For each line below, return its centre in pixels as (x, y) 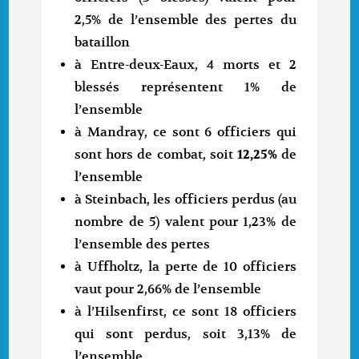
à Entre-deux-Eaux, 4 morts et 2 (186, 65)
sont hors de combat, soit (156, 155)
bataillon (103, 43)
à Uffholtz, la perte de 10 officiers (186, 267)
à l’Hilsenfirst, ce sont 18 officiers (186, 312)
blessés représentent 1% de (186, 88)
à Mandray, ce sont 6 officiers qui (186, 133)
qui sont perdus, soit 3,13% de (186, 335)
